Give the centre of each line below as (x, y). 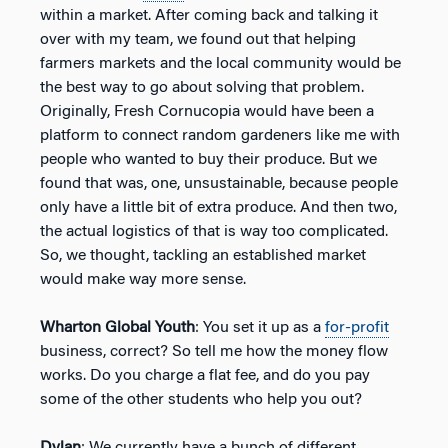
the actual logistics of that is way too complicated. (214, 231)
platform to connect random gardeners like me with (220, 135)
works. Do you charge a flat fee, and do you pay (205, 375)
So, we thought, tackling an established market (203, 255)
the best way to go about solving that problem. (202, 87)
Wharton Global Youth (117, 327)
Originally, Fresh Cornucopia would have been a (207, 111)
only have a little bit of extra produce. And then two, (218, 207)
